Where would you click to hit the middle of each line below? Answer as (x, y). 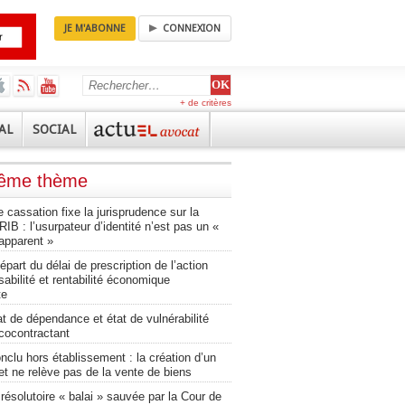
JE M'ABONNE (95, 28)
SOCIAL (54, 129)
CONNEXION (192, 28)
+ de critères (206, 103)
